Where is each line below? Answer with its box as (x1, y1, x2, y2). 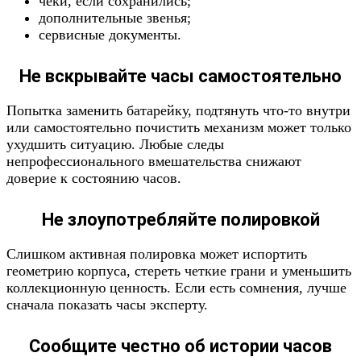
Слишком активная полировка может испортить (6, 246, 307, 262)
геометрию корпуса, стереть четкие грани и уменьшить (6, 263, 351, 279)
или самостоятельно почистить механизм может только (6, 119, 351, 135)
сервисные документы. (39, 27, 181, 43)
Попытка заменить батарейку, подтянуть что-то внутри (6, 102, 351, 118)
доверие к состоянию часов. (6, 170, 181, 186)
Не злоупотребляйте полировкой (41, 210, 320, 230)
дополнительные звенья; (39, 10, 191, 26)
